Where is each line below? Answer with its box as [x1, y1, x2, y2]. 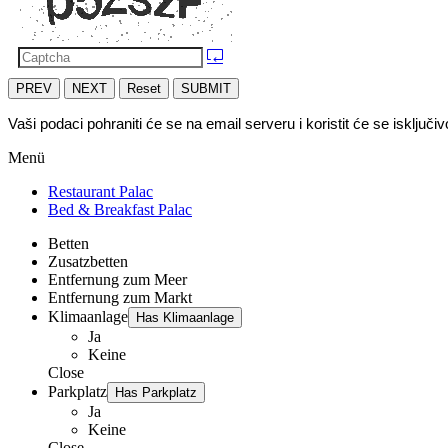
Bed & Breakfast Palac [48, 200, 192, 218]
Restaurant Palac [48, 182, 153, 200]
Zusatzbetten [48, 252, 128, 270]
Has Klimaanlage [136, 309, 234, 325]
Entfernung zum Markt [48, 288, 192, 306]
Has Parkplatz [115, 384, 197, 400]
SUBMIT [181, 80, 231, 96]
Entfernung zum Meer [48, 270, 187, 288]
